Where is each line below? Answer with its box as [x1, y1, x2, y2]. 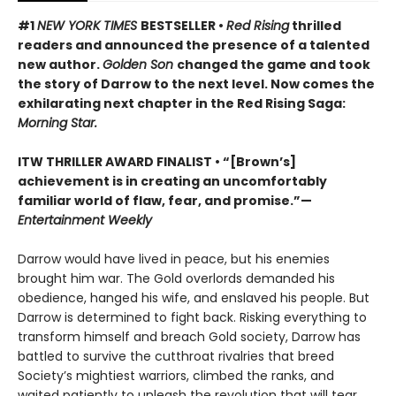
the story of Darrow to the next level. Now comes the [18, 74, 375, 93]
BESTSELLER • [141, 16, 226, 34]
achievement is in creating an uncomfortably [18, 171, 327, 190]
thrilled [289, 16, 341, 34]
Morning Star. [18, 113, 97, 132]
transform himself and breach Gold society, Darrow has [18, 327, 361, 346]
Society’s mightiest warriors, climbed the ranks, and [18, 366, 334, 385]
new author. [18, 55, 103, 73]
